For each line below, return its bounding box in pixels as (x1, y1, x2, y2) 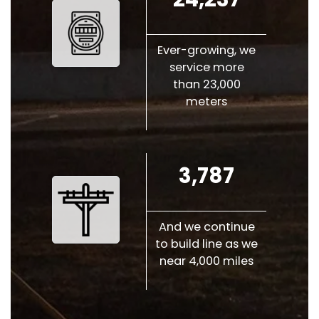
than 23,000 (172, 76, 241, 93)
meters (186, 93, 228, 110)
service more (169, 59, 244, 76)
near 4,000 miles (159, 253, 254, 270)
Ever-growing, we (157, 42, 256, 59)
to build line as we (155, 236, 258, 253)
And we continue (158, 219, 255, 236)
